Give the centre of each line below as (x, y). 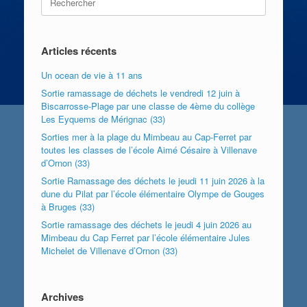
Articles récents (79, 50)
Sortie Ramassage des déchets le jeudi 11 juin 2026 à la (153, 180)
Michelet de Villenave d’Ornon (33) (109, 250)
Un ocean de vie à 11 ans (92, 75)
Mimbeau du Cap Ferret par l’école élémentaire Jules (146, 237)
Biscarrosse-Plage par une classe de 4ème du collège (148, 106)
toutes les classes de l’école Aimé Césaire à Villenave (149, 149)
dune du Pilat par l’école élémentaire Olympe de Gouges (153, 193)
